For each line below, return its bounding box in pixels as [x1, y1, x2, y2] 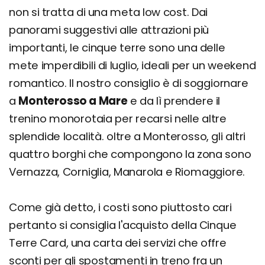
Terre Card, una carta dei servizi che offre [9, 235, 227, 250]
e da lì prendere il [127, 93, 221, 108]
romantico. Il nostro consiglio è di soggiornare [9, 75, 248, 91]
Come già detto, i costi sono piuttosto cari [9, 199, 232, 215]
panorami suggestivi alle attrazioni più [9, 22, 209, 37]
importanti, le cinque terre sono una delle [9, 40, 225, 55]
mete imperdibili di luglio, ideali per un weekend [9, 57, 256, 73]
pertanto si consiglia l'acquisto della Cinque [9, 217, 237, 232]
